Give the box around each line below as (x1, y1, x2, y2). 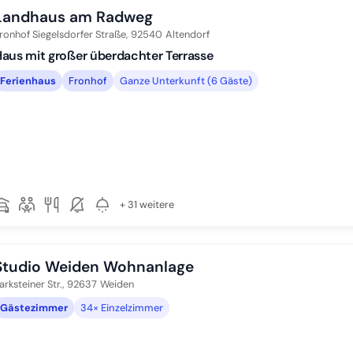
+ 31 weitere (120, 198, 174, 211)
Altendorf (165, 28, 210, 41)
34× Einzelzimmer (80, 300, 163, 314)
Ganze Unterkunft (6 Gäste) (120, 73, 252, 87)
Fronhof (69, 73, 107, 87)
